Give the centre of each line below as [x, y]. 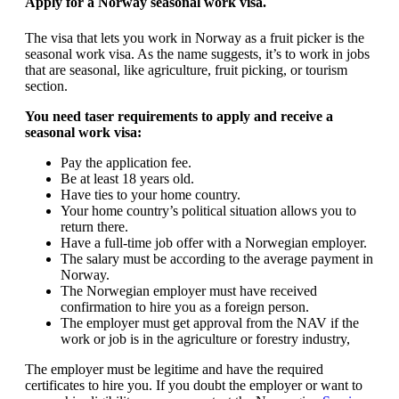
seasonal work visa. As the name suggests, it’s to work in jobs [197, 53]
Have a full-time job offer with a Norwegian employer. [214, 242]
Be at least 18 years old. [127, 178]
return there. [94, 226]
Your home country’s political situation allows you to [208, 210]
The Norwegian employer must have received [189, 290]
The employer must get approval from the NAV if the [210, 322]
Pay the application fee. [126, 162]
